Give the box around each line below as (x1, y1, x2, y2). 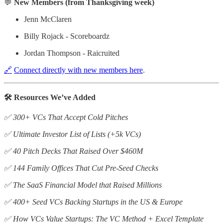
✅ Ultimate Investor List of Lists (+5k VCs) (4, 129, 141, 138)
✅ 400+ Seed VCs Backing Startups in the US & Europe (4, 197, 183, 206)
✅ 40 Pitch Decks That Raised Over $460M (4, 146, 143, 155)
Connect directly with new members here (14, 65, 143, 74)
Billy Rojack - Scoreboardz (24, 31, 110, 40)
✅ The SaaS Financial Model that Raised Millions (4, 180, 162, 189)
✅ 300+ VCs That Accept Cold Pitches (4, 112, 128, 121)
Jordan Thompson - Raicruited (24, 48, 119, 57)
